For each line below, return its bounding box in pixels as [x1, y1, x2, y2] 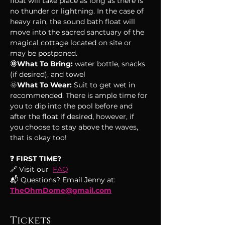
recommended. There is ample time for [10, 91, 150, 100]
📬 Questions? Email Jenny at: [10, 175, 118, 184]
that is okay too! [10, 133, 67, 142]
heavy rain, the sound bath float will [10, 17, 137, 26]
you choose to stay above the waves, [10, 123, 140, 132]
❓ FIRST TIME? [10, 154, 61, 163]
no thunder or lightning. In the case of [10, 7, 146, 16]
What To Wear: [17, 80, 72, 89]
